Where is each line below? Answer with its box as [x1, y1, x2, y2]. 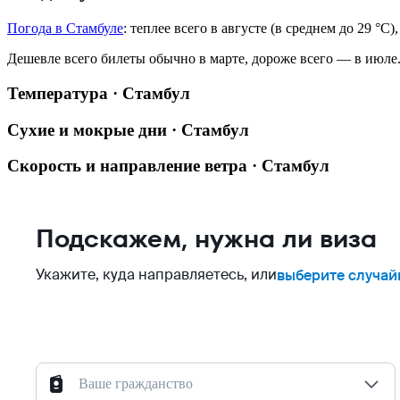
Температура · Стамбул [7, 83, 190, 103]
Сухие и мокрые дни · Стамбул [7, 120, 249, 139]
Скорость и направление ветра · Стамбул [7, 156, 329, 176]
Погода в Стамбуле [7, 21, 123, 37]
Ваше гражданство [79, 376, 193, 391]
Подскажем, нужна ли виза [36, 221, 377, 256]
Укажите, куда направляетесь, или [36, 265, 277, 284]
